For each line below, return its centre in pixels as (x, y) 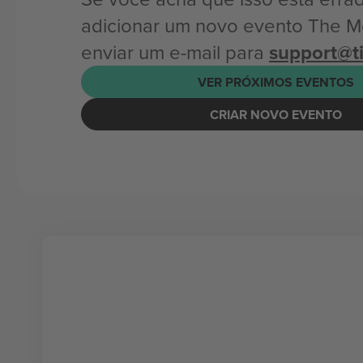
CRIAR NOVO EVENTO (275, 114)
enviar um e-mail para (175, 52)
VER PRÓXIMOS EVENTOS (275, 82)
